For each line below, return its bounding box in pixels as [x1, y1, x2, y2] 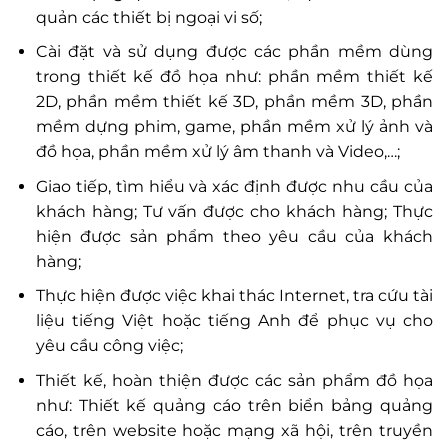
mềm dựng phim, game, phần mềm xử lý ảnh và [35, 117, 433, 137]
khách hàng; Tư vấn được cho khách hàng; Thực [35, 201, 433, 221]
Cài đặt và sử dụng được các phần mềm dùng [35, 42, 433, 62]
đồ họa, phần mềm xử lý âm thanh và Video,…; [35, 142, 400, 162]
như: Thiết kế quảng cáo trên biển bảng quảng [35, 395, 433, 415]
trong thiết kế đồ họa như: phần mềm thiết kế [35, 67, 433, 87]
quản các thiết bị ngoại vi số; [35, 7, 262, 27]
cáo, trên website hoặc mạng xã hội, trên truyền [35, 420, 433, 440]
